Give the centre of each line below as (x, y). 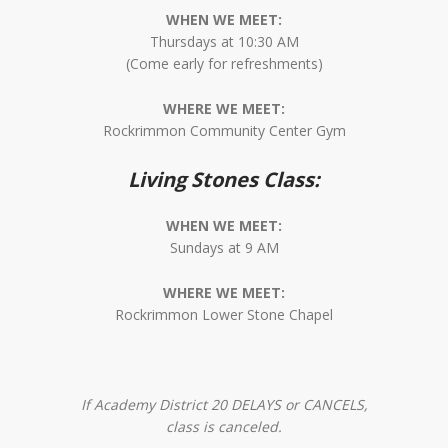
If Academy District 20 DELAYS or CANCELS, (224, 404)
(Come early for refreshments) (224, 64)
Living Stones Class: (224, 178)
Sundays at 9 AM (224, 248)
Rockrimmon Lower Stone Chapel (224, 315)
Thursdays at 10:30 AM (224, 42)
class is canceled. (224, 426)
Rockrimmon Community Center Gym (224, 130)
